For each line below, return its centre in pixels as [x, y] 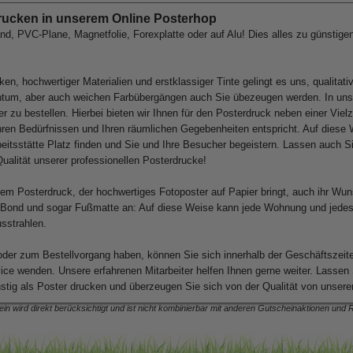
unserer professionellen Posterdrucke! [119, 160]
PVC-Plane [43, 34]
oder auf [206, 34]
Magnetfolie [100, 34]
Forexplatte [159, 34]
